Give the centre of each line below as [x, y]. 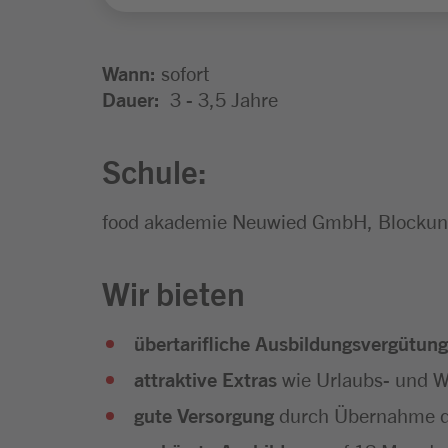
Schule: [154, 169]
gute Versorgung [206, 414]
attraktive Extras [205, 378]
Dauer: [131, 98]
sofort [188, 72]
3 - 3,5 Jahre [219, 98]
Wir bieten [173, 291]
